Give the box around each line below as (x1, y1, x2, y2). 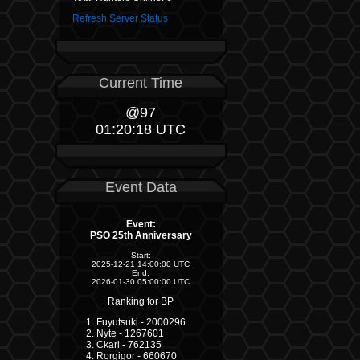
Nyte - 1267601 (96, 328, 164, 339)
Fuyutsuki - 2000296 (96, 317, 186, 328)
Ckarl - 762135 (96, 339, 162, 350)
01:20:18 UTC (96, 121, 186, 137)
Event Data (104, 178, 177, 195)
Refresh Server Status (72, 13, 168, 24)
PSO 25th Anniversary (89, 230, 192, 241)
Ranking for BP (108, 296, 174, 307)
